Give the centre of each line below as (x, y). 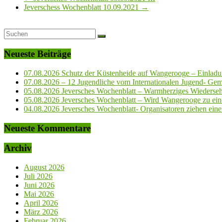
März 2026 (41, 212)
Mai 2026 (39, 194)
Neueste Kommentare (47, 128)
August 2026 (44, 167)
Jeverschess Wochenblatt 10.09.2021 (82, 7)
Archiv (18, 148)
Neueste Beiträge (37, 54)
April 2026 (41, 203)
